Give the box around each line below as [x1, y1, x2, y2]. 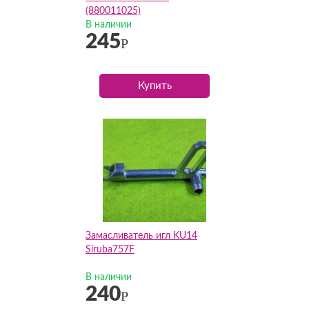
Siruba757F [86, 245, 134, 255]
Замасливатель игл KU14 [86, 231, 197, 241]
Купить [137, 81, 172, 91]
